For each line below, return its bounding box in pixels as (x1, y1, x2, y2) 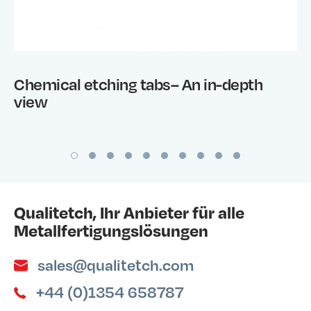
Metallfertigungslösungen (14, 219, 208, 241)
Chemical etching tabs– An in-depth (14, 74, 262, 94)
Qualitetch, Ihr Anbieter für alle (14, 201, 244, 223)
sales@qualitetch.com (37, 255, 194, 274)
